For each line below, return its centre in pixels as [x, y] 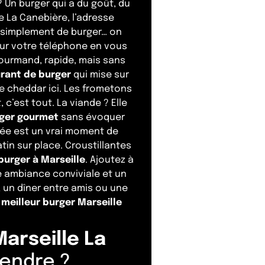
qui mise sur [100, 75]
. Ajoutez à [109, 160]
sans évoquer [92, 118]
